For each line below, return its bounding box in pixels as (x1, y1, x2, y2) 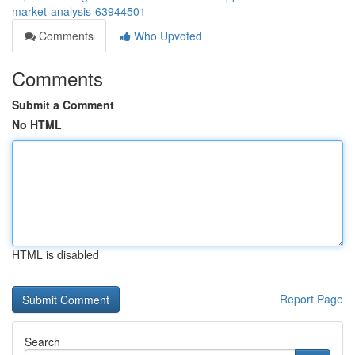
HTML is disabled (12, 246, 99, 262)
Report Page (280, 291, 343, 307)
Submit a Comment (12, 97, 114, 113)
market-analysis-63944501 (12, 3, 146, 19)
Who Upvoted (131, 28, 202, 44)
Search (25, 334, 60, 349)
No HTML (12, 116, 62, 132)
